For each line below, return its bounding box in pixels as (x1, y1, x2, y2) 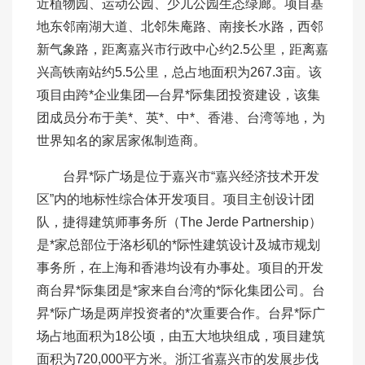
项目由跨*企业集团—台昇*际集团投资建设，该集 (37, 88, 320, 103)
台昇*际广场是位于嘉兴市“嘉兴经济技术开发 (37, 169, 319, 184)
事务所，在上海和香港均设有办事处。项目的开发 (37, 261, 323, 275)
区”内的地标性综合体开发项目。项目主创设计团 (37, 192, 314, 207)
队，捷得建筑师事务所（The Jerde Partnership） (37, 215, 322, 230)
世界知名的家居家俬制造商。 (37, 134, 206, 148)
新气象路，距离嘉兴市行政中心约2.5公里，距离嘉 (37, 42, 328, 57)
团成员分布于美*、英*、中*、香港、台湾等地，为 (37, 111, 325, 125)
